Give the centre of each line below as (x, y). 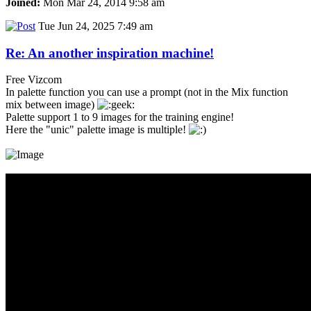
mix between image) (51, 105)
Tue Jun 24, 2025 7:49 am (94, 26)
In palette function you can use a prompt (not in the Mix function (147, 92)
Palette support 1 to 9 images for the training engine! (120, 117)
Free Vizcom (34, 80)
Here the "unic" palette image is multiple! (97, 130)
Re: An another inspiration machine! (110, 53)
